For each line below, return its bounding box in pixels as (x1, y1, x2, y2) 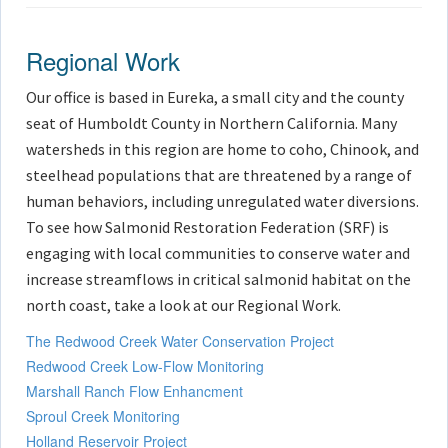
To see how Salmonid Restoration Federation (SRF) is (26, 216, 389, 237)
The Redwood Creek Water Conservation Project (26, 330, 334, 351)
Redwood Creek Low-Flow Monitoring (26, 355, 264, 376)
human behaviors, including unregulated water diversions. (26, 190, 419, 211)
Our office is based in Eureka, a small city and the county (26, 86, 404, 107)
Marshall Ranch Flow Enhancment (26, 380, 243, 401)
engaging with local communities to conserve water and (26, 242, 410, 263)
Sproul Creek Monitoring (26, 405, 180, 426)
